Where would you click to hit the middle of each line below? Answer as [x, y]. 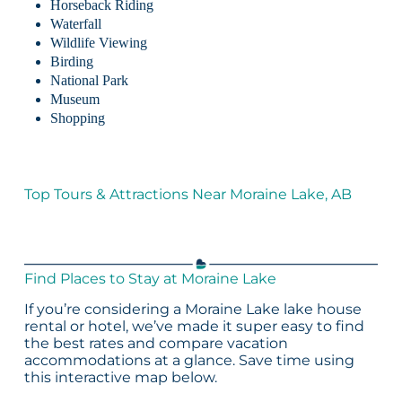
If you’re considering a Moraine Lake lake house [192, 309]
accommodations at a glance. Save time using [189, 360]
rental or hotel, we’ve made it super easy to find [194, 326]
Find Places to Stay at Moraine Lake [150, 278]
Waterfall [75, 24]
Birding [71, 62]
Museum [74, 100]
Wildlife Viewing [98, 43]
